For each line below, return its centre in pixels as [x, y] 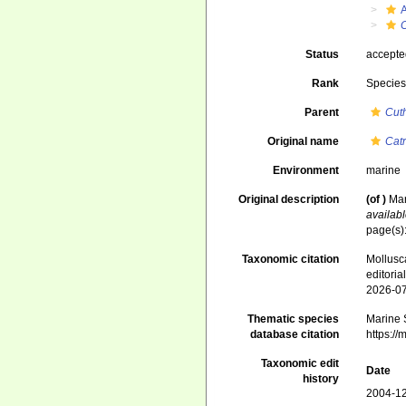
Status [323, 54]
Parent [322, 112]
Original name [304, 141]
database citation [295, 334]
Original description [289, 199]
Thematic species [294, 319]
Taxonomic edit [300, 363]
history [321, 379]
